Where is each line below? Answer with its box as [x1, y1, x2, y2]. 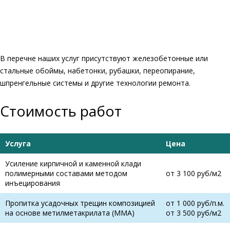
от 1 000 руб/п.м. [166, 198, 224, 208]
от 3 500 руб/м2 [166, 208, 221, 218]
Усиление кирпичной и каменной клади [5, 159, 141, 169]
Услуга [5, 139, 31, 149]
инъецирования [5, 178, 60, 188]
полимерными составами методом [5, 168, 127, 179]
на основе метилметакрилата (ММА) [5, 208, 135, 218]
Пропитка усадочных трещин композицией [5, 198, 155, 208]
